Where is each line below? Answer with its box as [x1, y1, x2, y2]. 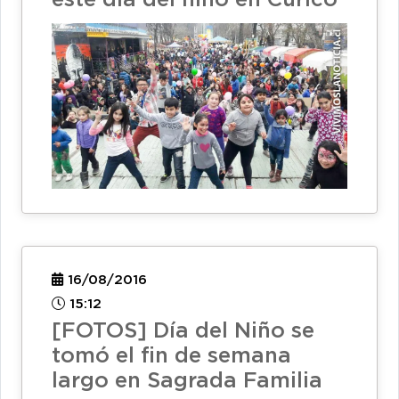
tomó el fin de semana [52, 346, 291, 367]
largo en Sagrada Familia [52, 371, 322, 392]
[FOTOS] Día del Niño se [52, 322, 314, 342]
